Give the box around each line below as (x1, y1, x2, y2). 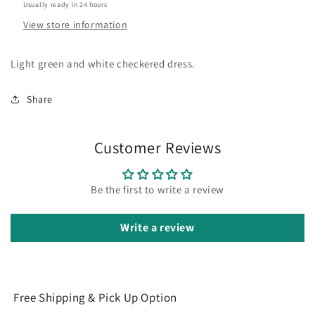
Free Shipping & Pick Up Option (13, 289, 177, 305)
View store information (23, 18, 128, 31)
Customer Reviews (94, 136, 221, 157)
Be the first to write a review (91, 182, 224, 196)
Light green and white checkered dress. (11, 56, 195, 70)
